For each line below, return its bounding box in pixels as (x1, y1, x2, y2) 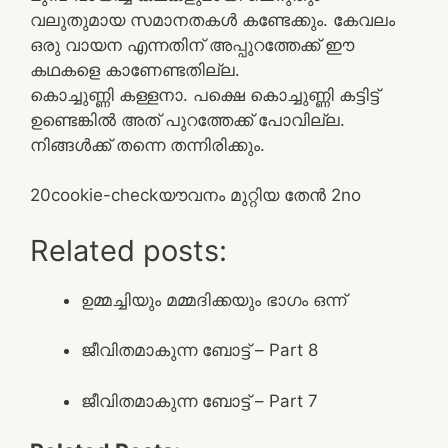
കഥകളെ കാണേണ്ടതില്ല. (30, 59, 240, 80)
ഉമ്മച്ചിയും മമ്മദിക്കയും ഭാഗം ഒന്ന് (81, 289, 346, 310)
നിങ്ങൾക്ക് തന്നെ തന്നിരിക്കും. (30, 134, 265, 155)
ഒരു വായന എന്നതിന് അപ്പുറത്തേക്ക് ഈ (30, 34, 354, 55)
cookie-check (51, 185, 158, 205)
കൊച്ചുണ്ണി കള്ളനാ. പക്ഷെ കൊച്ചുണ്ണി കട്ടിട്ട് (30, 84, 379, 105)
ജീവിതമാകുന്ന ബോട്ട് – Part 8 (81, 340, 318, 360)
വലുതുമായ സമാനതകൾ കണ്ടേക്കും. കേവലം (30, 9, 395, 30)
